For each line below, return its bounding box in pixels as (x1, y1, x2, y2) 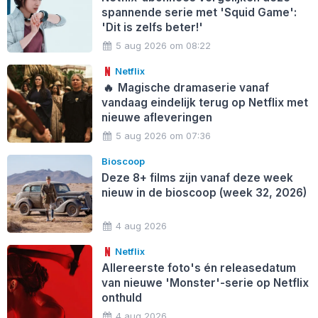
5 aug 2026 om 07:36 (116, 129, 212, 141)
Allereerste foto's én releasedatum (101, 261, 296, 275)
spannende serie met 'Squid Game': (101, 5, 297, 19)
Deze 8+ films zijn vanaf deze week (101, 170, 293, 185)
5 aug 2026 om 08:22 (116, 39, 212, 51)
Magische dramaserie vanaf (115, 80, 270, 94)
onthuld (101, 290, 142, 305)
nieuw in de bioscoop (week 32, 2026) (101, 185, 307, 199)
